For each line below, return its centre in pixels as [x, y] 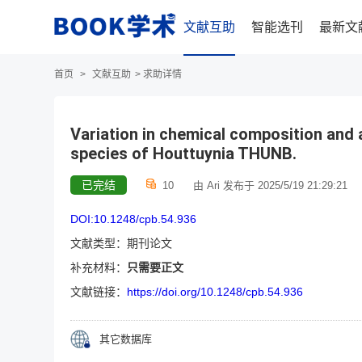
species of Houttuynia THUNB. [183, 154]
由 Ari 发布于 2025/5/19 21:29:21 [270, 185]
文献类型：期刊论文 [121, 243]
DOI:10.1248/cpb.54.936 [133, 219]
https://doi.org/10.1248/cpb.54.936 [215, 292]
